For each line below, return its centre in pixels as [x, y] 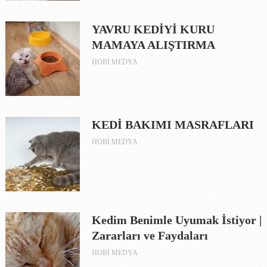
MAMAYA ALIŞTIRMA [153, 44]
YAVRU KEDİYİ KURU [153, 29]
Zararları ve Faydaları [150, 235]
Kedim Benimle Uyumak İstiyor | [176, 220]
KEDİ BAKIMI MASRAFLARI [173, 124]
